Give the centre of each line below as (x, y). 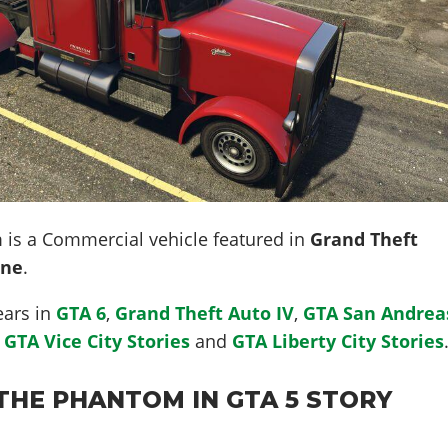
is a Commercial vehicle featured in (157, 238)
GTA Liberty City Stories (338, 340)
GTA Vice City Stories (97, 340)
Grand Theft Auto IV (205, 312)
